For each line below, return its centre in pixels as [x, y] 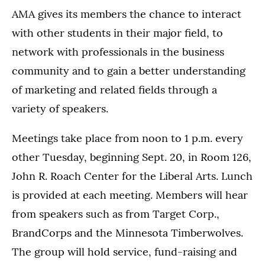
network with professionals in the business [118, 52]
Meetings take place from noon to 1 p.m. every [127, 138]
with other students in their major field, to [117, 33]
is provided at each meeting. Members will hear [130, 195]
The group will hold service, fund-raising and [125, 252]
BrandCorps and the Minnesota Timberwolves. [127, 233]
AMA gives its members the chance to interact [127, 14]
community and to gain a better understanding [129, 71]
